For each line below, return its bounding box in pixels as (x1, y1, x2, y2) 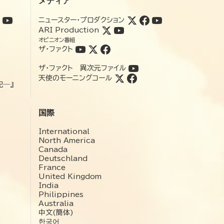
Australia (38, 199, 73, 207)
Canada (38, 145, 67, 153)
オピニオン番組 (38, 36, 75, 42)
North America (38, 136, 95, 144)
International (38, 127, 89, 135)
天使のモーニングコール (38, 74, 112, 81)
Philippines (38, 190, 83, 198)
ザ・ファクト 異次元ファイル (38, 64, 126, 71)
